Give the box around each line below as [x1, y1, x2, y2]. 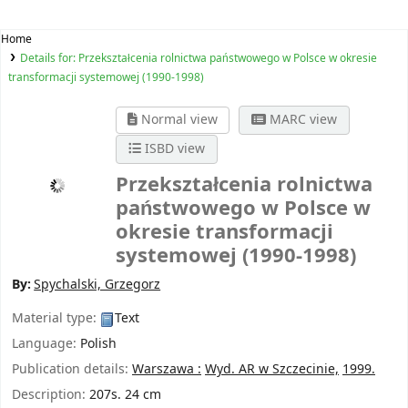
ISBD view [141, 139, 205, 159]
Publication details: [12, 360, 132, 380]
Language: [12, 334, 80, 354]
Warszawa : [132, 360, 201, 380]
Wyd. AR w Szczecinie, [205, 360, 339, 380]
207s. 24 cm [89, 385, 161, 405]
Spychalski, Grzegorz [34, 275, 161, 295]
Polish [80, 334, 117, 354]
